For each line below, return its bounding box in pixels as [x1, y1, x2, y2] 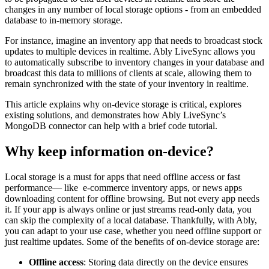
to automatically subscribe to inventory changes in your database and [5, 56, 264, 67]
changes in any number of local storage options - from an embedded [5, 4, 261, 14]
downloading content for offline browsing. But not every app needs [5, 193, 259, 204]
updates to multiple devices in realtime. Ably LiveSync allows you [5, 46, 255, 56]
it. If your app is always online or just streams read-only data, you [5, 204, 252, 214]
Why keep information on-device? [5, 143, 214, 159]
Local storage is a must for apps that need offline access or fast [5, 171, 240, 182]
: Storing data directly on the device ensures [83, 256, 248, 267]
